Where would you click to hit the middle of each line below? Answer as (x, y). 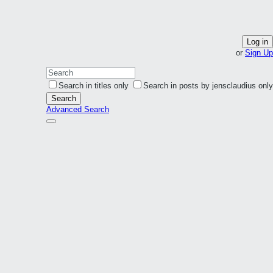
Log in (257, 42)
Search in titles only (94, 86)
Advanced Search (78, 109)
